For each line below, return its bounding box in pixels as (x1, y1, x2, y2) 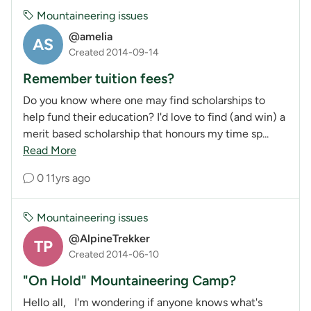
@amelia (69, 30, 112, 44)
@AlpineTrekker (69, 232, 150, 246)
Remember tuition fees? (23, 69, 174, 87)
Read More (23, 143, 76, 157)
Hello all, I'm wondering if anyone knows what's (23, 295, 262, 309)
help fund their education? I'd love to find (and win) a (23, 110, 285, 124)
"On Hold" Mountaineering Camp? (23, 271, 236, 289)
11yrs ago (46, 171, 90, 185)
